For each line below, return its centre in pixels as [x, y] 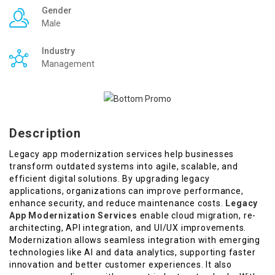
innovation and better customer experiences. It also [121, 264]
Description [45, 133]
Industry [58, 51]
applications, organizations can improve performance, [126, 191]
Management [68, 64]
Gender [57, 10]
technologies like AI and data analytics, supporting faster [133, 252]
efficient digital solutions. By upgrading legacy [110, 178]
